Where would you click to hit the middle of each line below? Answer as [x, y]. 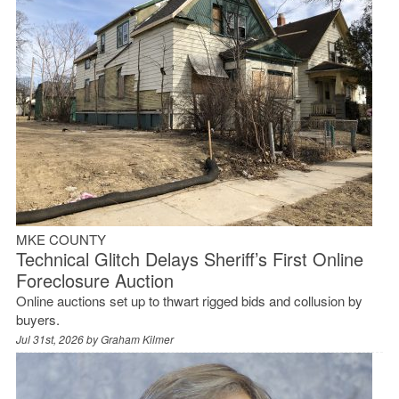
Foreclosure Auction [94, 280]
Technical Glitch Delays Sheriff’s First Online [189, 258]
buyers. [37, 319]
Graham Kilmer [137, 338]
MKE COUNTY [61, 239]
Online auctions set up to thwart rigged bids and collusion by [189, 300]
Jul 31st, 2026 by [58, 338]
